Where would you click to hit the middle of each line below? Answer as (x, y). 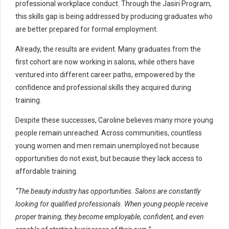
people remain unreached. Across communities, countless (109, 133)
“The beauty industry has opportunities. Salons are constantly (108, 191)
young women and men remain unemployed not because (107, 146)
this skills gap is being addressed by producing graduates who (114, 17)
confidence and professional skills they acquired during (103, 88)
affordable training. (47, 171)
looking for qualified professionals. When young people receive (112, 204)
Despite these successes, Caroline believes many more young (114, 120)
